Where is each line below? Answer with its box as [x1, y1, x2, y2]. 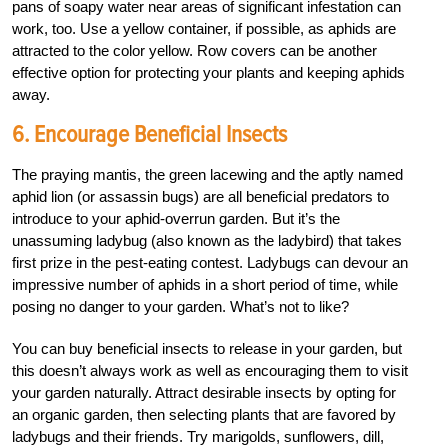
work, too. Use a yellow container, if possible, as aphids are [12, 19, 396, 37]
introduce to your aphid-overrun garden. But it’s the [12, 209, 340, 227]
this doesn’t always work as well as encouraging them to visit [12, 361, 408, 379]
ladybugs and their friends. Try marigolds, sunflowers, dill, [12, 427, 384, 445]
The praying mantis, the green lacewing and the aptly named [12, 165, 403, 183]
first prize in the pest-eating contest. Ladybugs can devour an [12, 253, 408, 271]
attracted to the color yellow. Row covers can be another [12, 41, 377, 59]
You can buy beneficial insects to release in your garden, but [12, 339, 402, 357]
